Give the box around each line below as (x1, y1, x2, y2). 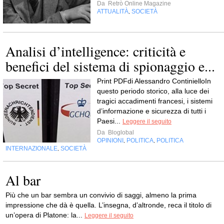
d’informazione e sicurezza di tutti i (97, 107, 206, 115)
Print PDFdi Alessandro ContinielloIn (97, 77, 211, 85)
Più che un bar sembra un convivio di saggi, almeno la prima (5, 191, 196, 199)
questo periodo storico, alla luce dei (97, 87, 209, 95)
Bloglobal (106, 129, 134, 136)
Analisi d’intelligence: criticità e (5, 41, 185, 60)
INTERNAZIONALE (5, 145, 57, 152)
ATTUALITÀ (97, 8, 128, 15)
